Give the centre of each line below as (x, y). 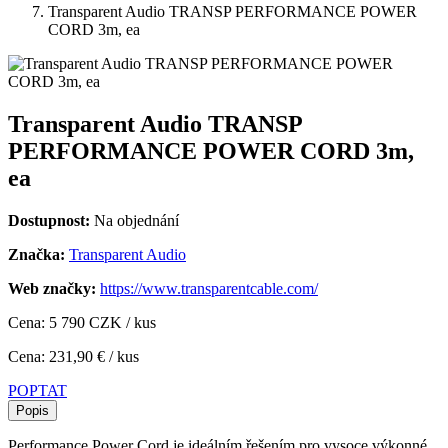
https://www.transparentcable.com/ (209, 288)
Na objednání (136, 220)
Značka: (36, 254)
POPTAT (37, 390)
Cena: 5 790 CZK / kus (82, 322)
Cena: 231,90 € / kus (73, 356)
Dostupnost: (49, 220)
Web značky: (52, 288)
